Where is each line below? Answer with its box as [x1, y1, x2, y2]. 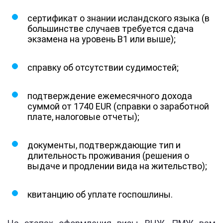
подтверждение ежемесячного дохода [27, 90, 192, 101]
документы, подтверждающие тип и [27, 139, 181, 150]
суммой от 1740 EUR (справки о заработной [27, 101, 209, 111]
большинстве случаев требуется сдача [27, 23, 194, 34]
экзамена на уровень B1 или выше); [27, 33, 176, 44]
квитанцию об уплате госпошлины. [27, 189, 173, 200]
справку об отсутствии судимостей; [27, 62, 179, 73]
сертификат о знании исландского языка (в [27, 12, 210, 23]
